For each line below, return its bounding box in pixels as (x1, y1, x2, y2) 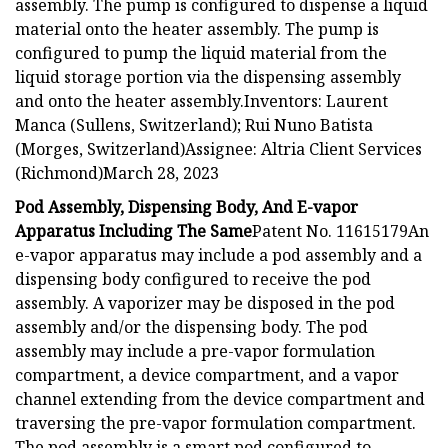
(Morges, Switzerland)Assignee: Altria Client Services (15, 137, 422, 160)
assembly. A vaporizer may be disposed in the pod (15, 291, 395, 314)
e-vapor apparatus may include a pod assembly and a (15, 243, 422, 266)
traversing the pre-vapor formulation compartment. (15, 411, 416, 434)
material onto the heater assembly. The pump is (15, 17, 379, 40)
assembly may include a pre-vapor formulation (15, 339, 375, 362)
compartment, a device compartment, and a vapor (15, 363, 399, 386)
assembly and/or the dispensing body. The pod (15, 315, 368, 338)
